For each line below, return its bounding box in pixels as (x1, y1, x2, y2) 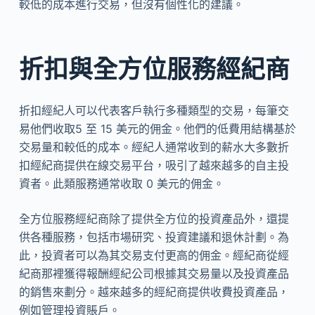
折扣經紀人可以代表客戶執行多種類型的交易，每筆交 (18, 103, 289, 117)
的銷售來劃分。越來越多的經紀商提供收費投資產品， (18, 285, 289, 299)
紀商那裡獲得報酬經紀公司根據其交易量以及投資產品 (18, 266, 289, 281)
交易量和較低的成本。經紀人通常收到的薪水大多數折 (18, 140, 289, 154)
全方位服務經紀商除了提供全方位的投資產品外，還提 (18, 212, 289, 226)
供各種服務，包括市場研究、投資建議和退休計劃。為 (18, 230, 289, 244)
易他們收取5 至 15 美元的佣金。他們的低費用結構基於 (18, 122, 296, 136)
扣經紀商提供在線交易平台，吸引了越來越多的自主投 (18, 158, 289, 172)
